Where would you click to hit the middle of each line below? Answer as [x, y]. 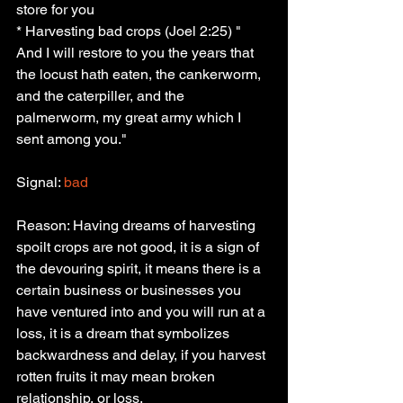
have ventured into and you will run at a [143, 312]
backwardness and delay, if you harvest [143, 355]
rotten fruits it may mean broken [117, 376]
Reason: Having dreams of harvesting [138, 225]
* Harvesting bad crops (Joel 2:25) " [130, 31]
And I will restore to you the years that [137, 53]
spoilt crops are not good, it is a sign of [139, 247]
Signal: [38, 182]
